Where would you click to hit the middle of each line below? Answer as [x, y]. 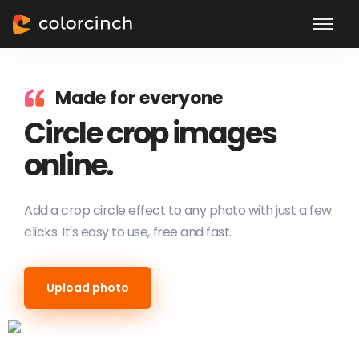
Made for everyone [139, 98]
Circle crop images [151, 133]
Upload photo [88, 288]
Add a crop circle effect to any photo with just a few [178, 210]
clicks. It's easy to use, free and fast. [128, 232]
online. [68, 165]
